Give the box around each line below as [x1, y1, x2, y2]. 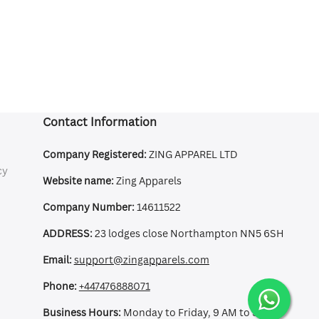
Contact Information [42, 114, 157, 130]
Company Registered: [42, 147, 147, 161]
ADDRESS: [42, 226, 93, 240]
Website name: [42, 174, 116, 187]
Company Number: [42, 200, 135, 214]
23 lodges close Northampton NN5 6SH [92, 226, 284, 240]
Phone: [42, 279, 77, 293]
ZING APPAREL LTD [146, 147, 238, 161]
